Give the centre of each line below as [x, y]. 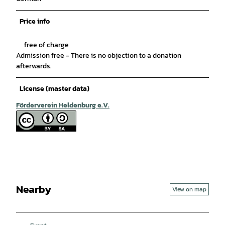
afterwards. [34, 66]
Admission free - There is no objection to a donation [99, 55]
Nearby [34, 189]
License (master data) [54, 88]
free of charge [46, 45]
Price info [35, 21]
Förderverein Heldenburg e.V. [63, 105]
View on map [189, 189]
